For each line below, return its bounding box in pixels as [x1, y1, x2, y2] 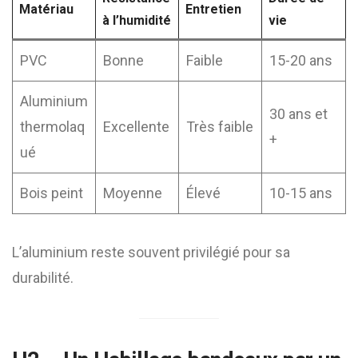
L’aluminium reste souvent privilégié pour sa [12, 244, 290, 261]
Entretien [185, 2, 241, 17]
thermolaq [20, 118, 85, 135]
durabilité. [12, 269, 74, 286]
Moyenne [103, 185, 162, 201]
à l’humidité [102, 13, 171, 28]
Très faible [186, 118, 253, 135]
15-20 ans [269, 52, 332, 69]
